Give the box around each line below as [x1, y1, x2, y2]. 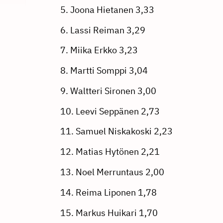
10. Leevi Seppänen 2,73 [60, 105, 160, 117]
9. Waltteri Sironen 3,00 [60, 85, 156, 97]
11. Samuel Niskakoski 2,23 [60, 125, 173, 137]
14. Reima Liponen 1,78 [60, 186, 157, 198]
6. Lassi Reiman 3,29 [60, 24, 145, 36]
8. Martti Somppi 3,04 [60, 65, 148, 77]
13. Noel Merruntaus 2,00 [60, 166, 164, 178]
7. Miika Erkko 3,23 [60, 44, 138, 56]
